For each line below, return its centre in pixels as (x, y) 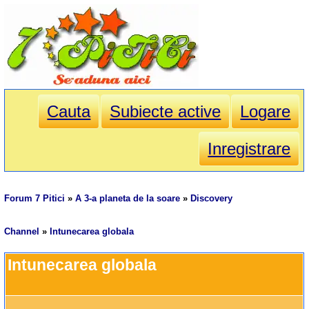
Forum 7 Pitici (35, 199)
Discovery (212, 199)
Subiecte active (166, 112)
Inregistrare (249, 149)
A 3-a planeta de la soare (128, 199)
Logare (266, 112)
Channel (22, 232)
